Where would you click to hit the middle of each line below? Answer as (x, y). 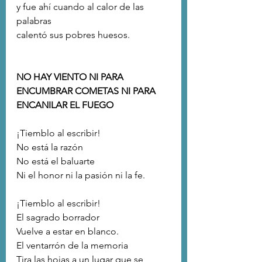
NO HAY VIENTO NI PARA (71, 77)
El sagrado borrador (58, 218)
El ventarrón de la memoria (72, 246)
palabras (35, 21)
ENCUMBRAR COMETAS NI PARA (87, 91)
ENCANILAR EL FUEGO (65, 105)
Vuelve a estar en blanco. (68, 232)
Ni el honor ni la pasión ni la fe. (81, 175)
